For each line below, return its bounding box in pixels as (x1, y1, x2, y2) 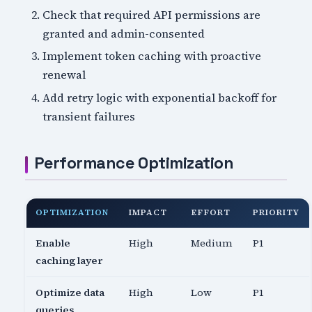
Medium (191, 236, 233, 251)
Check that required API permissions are (42, 6, 261, 22)
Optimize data (36, 286, 105, 300)
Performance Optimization (33, 153, 234, 174)
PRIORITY (253, 207, 299, 219)
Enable (36, 236, 71, 251)
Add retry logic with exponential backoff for (42, 90, 277, 106)
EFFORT (191, 207, 231, 219)
